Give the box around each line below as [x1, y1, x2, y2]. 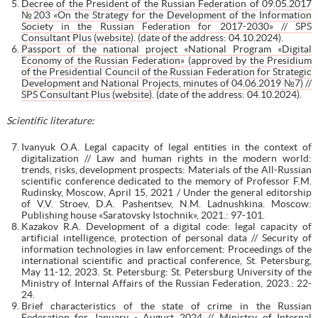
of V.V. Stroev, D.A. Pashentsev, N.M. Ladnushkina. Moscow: [21, 197, 312, 209]
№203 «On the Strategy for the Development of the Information [21, 9, 312, 21]
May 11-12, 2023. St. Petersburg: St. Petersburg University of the [21, 265, 312, 278]
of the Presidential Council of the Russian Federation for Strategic [21, 65, 312, 77]
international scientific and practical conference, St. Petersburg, [21, 254, 312, 266]
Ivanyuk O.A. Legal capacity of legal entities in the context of [21, 141, 312, 153]
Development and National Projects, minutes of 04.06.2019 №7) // [21, 77, 312, 89]
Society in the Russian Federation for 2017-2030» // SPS [21, 20, 312, 32]
